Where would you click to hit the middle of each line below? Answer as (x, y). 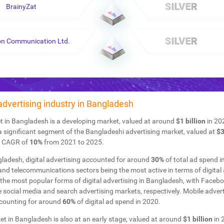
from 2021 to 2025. (73, 142)
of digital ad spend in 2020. (118, 202)
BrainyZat (21, 6)
